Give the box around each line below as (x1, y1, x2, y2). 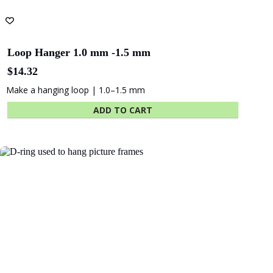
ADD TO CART (93, 104, 153, 116)
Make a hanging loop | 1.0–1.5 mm (6, 83, 145, 96)
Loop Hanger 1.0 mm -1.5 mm (7, 46, 151, 58)
